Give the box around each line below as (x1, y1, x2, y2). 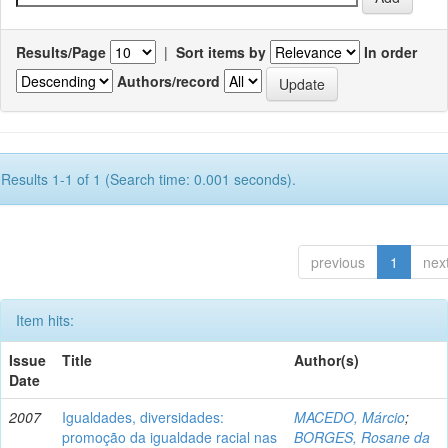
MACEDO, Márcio (294, 406, 405, 427)
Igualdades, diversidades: (62, 406, 224, 427)
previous (311, 251, 365, 272)
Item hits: (16, 309, 74, 330)
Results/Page (16, 41, 106, 62)
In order (364, 41, 417, 62)
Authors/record (117, 71, 220, 92)
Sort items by (176, 41, 266, 62)
